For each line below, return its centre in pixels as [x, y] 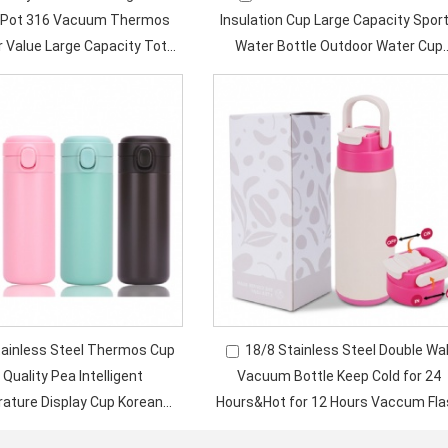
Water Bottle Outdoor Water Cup [338, 46]
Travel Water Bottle [339, 72]
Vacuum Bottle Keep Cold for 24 [338, 376]
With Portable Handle [338, 428]
